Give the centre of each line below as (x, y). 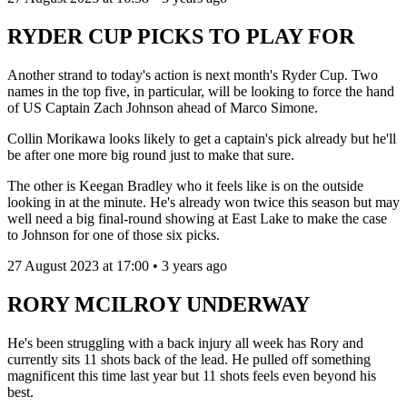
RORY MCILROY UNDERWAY (159, 304)
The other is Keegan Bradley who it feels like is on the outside (185, 186)
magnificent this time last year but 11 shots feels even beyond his (192, 375)
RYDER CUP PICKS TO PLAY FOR (181, 37)
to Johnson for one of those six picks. (114, 235)
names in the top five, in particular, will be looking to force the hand (201, 91)
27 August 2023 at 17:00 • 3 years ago (117, 266)
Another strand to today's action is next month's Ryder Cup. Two (193, 75)
